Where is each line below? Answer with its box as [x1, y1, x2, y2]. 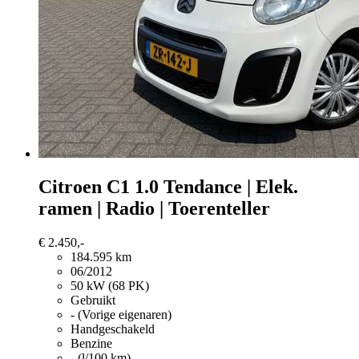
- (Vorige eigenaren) [71, 308, 171, 322]
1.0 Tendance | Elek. [135, 176, 298, 198]
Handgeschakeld [71, 322, 155, 337]
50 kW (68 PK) [71, 279, 149, 293]
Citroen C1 [38, 176, 130, 198]
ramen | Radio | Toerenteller [38, 198, 270, 220]
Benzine [71, 337, 112, 351]
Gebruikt [71, 293, 115, 308]
